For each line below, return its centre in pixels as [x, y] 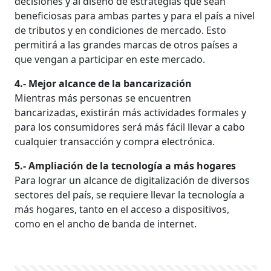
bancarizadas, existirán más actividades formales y [131, 112]
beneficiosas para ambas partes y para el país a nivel [135, 15]
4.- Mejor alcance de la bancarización [103, 83]
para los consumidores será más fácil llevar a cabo [130, 127]
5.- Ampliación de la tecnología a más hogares [126, 165]
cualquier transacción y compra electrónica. [115, 141]
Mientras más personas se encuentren [103, 98]
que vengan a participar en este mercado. [110, 59]
